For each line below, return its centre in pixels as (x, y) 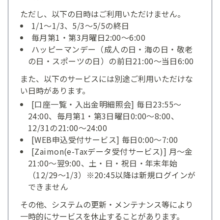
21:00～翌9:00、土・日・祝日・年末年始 (103, 163)
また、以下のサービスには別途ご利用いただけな (107, 78)
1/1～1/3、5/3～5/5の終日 (81, 25)
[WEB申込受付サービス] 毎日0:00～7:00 (105, 139)
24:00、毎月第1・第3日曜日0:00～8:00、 (103, 116)
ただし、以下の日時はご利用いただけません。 (103, 14)
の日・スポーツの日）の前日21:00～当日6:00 (111, 61)
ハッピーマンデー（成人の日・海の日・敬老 (112, 49)
